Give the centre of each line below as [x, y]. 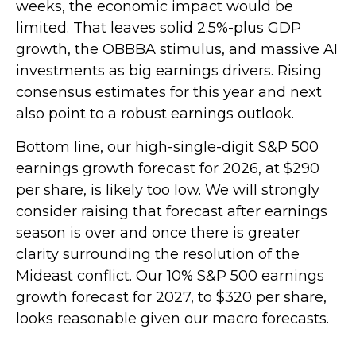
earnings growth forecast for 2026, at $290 [168, 168]
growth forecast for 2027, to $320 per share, [171, 297]
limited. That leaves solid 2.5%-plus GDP [159, 27]
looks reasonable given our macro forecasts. [172, 318]
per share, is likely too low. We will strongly [168, 190]
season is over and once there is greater [158, 232]
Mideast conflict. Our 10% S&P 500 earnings [170, 275]
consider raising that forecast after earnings [172, 211]
